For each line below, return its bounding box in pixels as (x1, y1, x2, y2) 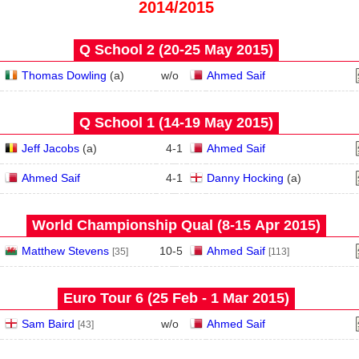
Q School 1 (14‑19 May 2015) (79, 115, 273, 131)
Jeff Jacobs (21, 142, 79, 155)
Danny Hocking (206, 171, 284, 184)
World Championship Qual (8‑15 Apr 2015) (32, 217, 321, 233)
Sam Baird (21, 317, 75, 330)
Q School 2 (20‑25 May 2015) (79, 42, 273, 58)
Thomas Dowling (21, 69, 107, 82)
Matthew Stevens (21, 244, 109, 257)
